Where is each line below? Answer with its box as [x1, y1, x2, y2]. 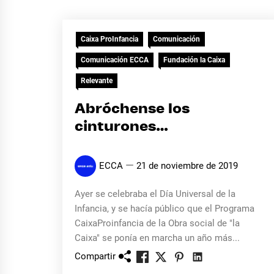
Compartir [75, 250, 116, 262]
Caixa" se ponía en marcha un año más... [75, 232, 240, 243]
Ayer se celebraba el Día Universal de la [75, 188, 235, 199]
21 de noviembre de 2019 [136, 160, 238, 171]
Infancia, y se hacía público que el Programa [75, 203, 254, 214]
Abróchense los [75, 102, 190, 116]
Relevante [81, 76, 113, 85]
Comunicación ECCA [81, 56, 149, 64]
